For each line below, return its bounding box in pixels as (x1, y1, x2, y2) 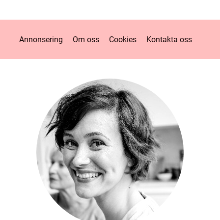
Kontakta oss (146, 34, 192, 44)
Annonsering (19, 34, 63, 44)
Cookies (109, 34, 137, 44)
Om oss (72, 34, 99, 44)
